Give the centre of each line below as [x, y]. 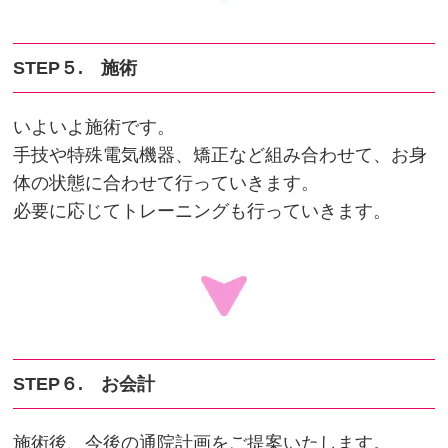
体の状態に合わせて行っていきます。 [166, 182]
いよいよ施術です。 [94, 126]
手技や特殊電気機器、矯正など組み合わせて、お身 [220, 154]
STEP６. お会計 [84, 383]
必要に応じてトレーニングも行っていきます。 [202, 210]
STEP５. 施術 [75, 67]
